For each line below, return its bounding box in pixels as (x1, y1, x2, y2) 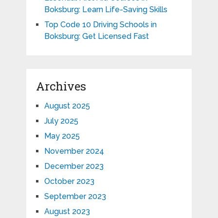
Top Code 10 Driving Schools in (44, 19, 157, 29)
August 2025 (44, 101, 90, 110)
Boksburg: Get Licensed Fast (44, 31, 149, 41)
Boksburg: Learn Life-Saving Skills (44, 4, 167, 14)
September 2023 (44, 191, 106, 201)
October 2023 (44, 176, 94, 186)
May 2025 (44, 131, 80, 141)
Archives (36, 78, 86, 94)
